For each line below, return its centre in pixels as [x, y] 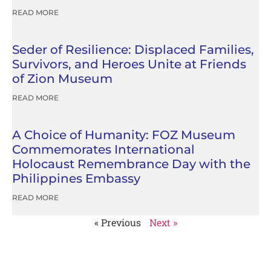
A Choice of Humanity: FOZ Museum [124, 135]
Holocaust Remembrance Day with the [131, 164]
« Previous [117, 222]
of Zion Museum [62, 79]
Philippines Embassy [76, 178]
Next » [163, 222]
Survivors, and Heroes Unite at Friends [129, 64]
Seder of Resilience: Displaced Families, [133, 50]
